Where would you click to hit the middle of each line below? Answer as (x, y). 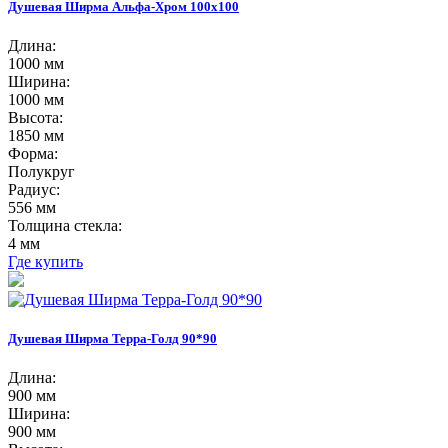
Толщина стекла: (65, 225)
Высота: (35, 117)
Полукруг (41, 171)
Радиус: (34, 189)
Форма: (33, 153)
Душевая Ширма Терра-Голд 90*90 (112, 339)
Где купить (45, 261)
